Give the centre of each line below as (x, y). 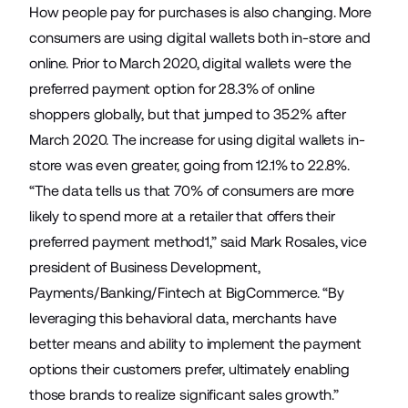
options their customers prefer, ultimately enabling (189, 369)
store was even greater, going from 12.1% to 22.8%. (191, 165)
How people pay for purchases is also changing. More (200, 12)
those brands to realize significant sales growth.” (184, 395)
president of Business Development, (145, 267)
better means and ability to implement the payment (196, 344)
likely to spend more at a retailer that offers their (182, 216)
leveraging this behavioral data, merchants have (183, 318)
